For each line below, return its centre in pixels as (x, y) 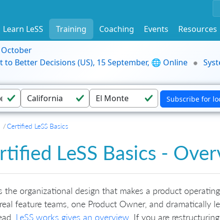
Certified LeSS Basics (38, 126)
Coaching (117, 29)
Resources (198, 29)
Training (71, 29)
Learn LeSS (23, 29)
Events (156, 29)
